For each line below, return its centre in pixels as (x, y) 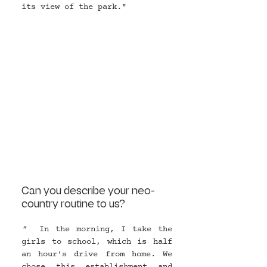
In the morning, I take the (106, 229)
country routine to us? (73, 204)
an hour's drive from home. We (97, 254)
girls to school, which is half (97, 242)
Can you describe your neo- (88, 191)
